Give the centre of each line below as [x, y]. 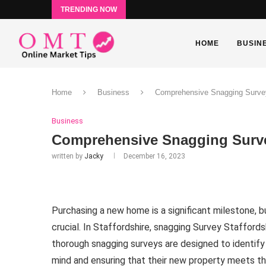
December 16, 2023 [154, 156]
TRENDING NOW [89, 9]
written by [68, 156]
